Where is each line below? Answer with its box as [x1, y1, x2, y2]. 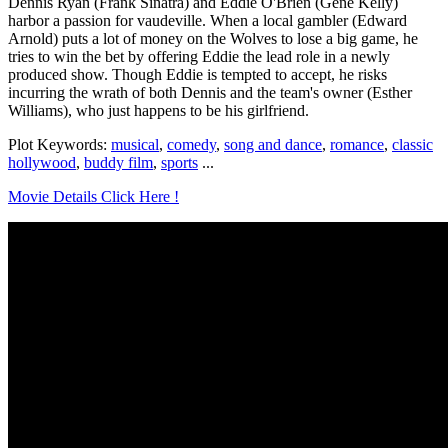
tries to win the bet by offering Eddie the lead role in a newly [8, 48, 390, 66]
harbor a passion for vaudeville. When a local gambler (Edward [8, 12, 407, 30]
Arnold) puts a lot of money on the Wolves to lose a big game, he [8, 30, 418, 48]
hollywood [8, 154, 76, 172]
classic [392, 136, 433, 154]
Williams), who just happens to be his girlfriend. [8, 102, 309, 120]
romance [330, 136, 384, 154]
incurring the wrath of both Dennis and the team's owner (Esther [8, 84, 412, 102]
